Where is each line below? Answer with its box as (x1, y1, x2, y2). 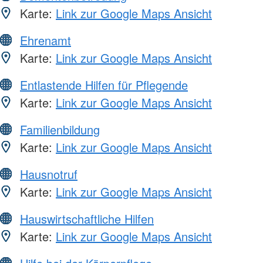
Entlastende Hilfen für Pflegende (20, 76, 188, 93)
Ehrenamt (20, 31, 71, 49)
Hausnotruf (20, 165, 77, 183)
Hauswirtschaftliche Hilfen (20, 210, 154, 227)
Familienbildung (20, 120, 100, 138)
